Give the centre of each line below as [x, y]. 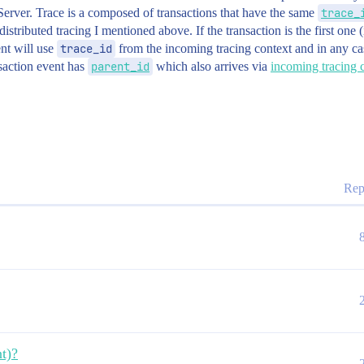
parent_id [120, 67]
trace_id [86, 49]
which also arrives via [212, 66]
